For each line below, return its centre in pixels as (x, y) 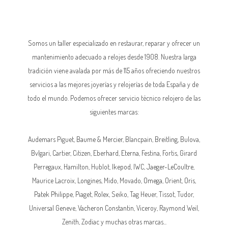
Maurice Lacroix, (55, 180)
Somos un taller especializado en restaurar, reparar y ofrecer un (114, 43)
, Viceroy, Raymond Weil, (166, 208)
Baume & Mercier (99, 139)
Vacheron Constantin (106, 208)
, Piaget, (83, 194)
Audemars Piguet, (52, 139)
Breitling (166, 139)
